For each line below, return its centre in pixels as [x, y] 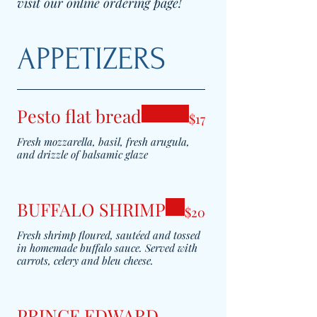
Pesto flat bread [79, 116]
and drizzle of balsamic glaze [82, 154]
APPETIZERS [91, 59]
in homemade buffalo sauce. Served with [107, 248]
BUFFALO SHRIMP [91, 209]
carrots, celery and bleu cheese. [85, 260]
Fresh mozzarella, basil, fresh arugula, [103, 142]
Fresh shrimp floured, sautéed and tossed [109, 235]
